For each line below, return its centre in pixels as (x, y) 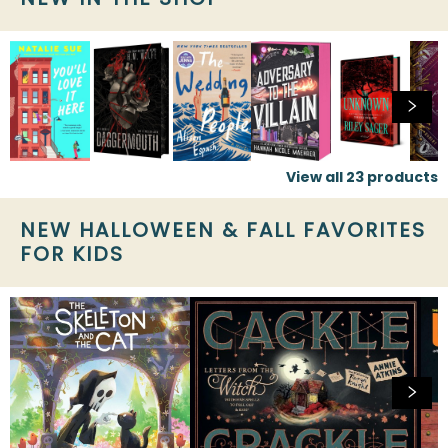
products (401, 176)
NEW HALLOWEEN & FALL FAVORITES (223, 229)
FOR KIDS (72, 253)
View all (316, 176)
